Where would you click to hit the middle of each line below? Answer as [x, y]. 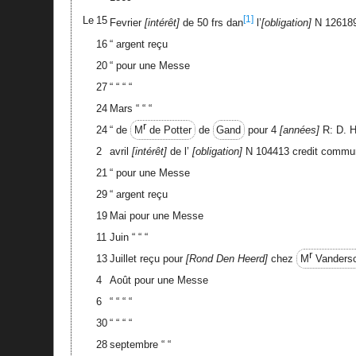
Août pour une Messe [159, 280]
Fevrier [127, 23]
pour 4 [263, 130]
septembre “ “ [140, 344]
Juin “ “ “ [128, 237]
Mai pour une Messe [156, 215]
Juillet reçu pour [147, 258]
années [300, 130]
